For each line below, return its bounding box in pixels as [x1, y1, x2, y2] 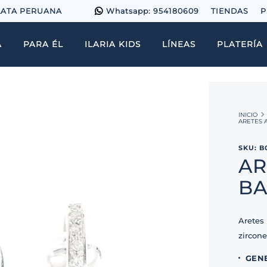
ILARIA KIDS [85, 39, 141, 49]
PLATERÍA [217, 39, 263, 49]
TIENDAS [211, 6, 249, 15]
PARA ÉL [23, 39, 63, 49]
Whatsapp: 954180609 [106, 6, 199, 15]
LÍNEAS [162, 39, 195, 49]
